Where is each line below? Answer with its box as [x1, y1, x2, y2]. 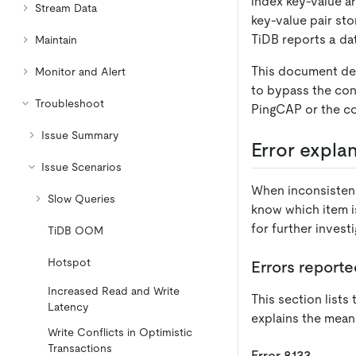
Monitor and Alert [35, 65, 126, 78]
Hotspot [48, 256, 91, 269]
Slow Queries [48, 192, 115, 205]
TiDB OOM [48, 224, 103, 237]
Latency [48, 300, 88, 313]
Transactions [48, 342, 112, 354]
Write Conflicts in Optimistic [48, 326, 192, 339]
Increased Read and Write [48, 284, 180, 297]
